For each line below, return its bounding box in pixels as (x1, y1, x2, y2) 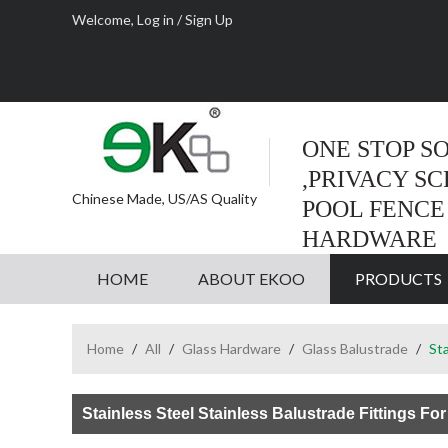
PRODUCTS (355, 269, 442, 288)
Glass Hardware (182, 340, 281, 357)
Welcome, (72, 11, 137, 28)
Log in (137, 11, 174, 28)
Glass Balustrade (302, 340, 408, 357)
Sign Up (185, 11, 233, 28)
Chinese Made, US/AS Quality (72, 190, 257, 207)
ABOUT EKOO (198, 269, 305, 288)
